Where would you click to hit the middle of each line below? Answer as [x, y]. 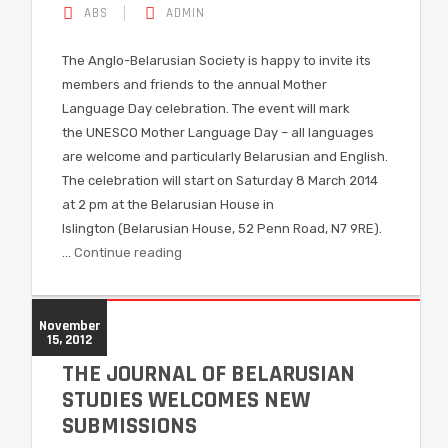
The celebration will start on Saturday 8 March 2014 [220, 180]
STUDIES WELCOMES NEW [186, 400]
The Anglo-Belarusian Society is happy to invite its [216, 60]
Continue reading [128, 252]
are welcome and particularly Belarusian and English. [225, 156]
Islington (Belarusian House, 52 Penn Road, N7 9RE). [222, 228]
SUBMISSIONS [129, 426]
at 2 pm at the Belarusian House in [168, 204]
